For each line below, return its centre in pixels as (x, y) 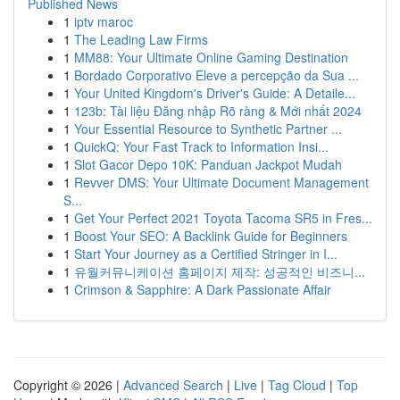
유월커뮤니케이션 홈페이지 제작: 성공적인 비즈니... (220, 271)
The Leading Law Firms (141, 39)
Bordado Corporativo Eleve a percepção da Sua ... (217, 75)
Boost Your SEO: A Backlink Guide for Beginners (211, 236)
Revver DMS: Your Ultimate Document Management (221, 182)
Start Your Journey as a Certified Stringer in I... (206, 254)
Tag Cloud (297, 385)
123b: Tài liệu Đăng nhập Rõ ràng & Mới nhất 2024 (218, 111)
